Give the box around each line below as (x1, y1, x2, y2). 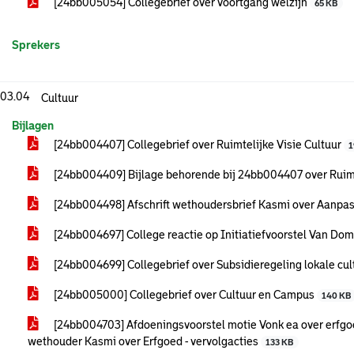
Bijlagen (12, 119, 54, 132)
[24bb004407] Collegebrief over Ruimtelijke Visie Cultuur (51, 138, 344, 151)
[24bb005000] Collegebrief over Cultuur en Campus (51, 288, 317, 301)
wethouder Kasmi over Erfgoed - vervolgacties (28, 335, 261, 348)
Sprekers (12, 39, 60, 51)
